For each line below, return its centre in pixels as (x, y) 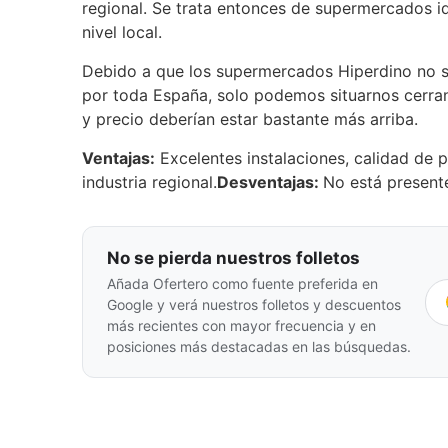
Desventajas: (270, 182)
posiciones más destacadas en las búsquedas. (259, 346)
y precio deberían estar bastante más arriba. (250, 119)
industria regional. (149, 182)
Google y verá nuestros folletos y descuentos (254, 304)
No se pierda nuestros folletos (233, 258)
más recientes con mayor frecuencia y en (241, 325)
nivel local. (122, 32)
